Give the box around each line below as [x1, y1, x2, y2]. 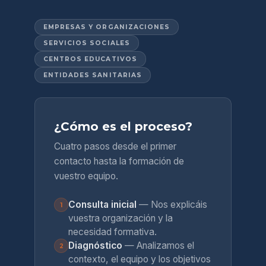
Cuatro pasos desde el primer [54, 141, 176, 152]
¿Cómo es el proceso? [54, 119, 192, 134]
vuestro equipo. [54, 170, 118, 182]
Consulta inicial [68, 199, 137, 210]
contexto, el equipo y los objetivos [68, 254, 211, 265]
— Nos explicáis [137, 199, 207, 210]
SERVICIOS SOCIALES [43, 39, 130, 47]
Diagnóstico [68, 240, 122, 251]
